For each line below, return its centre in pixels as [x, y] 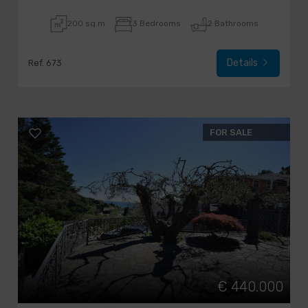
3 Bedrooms [156, 23]
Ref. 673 [45, 63]
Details [243, 63]
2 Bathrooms [233, 23]
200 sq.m [86, 23]
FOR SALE [231, 132]
